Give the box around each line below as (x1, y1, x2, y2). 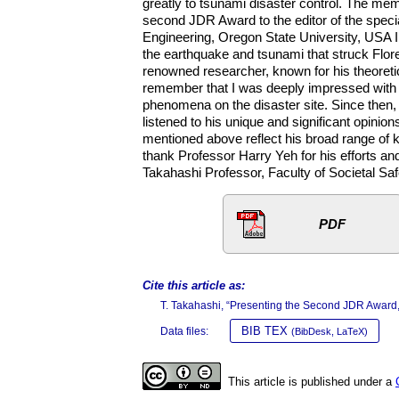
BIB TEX (241, 324, 291, 338)
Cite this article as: (142, 279, 245, 292)
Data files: (160, 325, 208, 338)
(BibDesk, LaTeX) (291, 326, 368, 337)
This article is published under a (228, 375, 395, 388)
